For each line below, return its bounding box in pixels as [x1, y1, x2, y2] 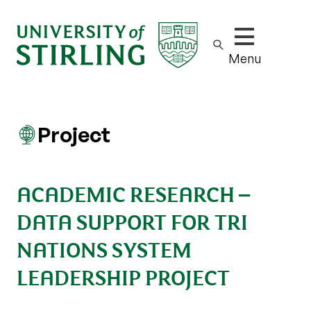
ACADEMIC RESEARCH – [17, 177, 250, 208]
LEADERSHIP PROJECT [17, 260, 230, 292]
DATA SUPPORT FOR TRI [17, 205, 248, 236]
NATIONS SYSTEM [17, 233, 192, 264]
